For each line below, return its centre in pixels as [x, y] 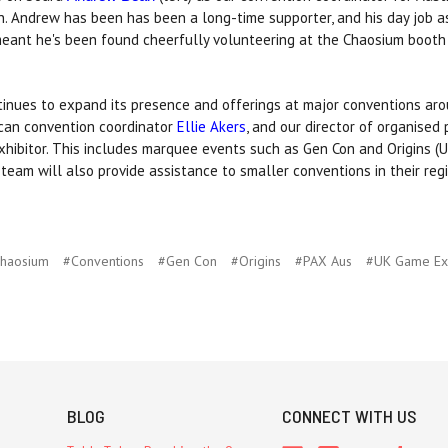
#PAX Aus [323, 261]
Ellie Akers [211, 127]
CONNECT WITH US [350, 416]
